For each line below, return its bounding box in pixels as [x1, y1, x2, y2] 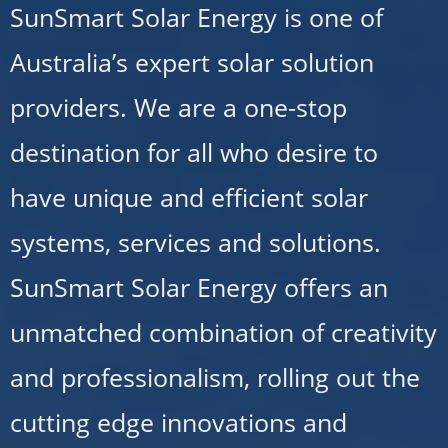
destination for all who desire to [10, 134, 378, 169]
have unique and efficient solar [10, 179, 368, 214]
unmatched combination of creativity [10, 314, 437, 349]
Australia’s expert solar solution [10, 44, 374, 79]
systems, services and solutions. [10, 224, 381, 259]
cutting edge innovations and [10, 404, 347, 439]
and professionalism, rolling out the [10, 359, 420, 394]
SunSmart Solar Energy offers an [10, 269, 388, 304]
